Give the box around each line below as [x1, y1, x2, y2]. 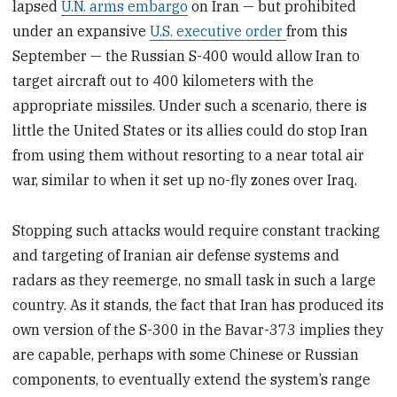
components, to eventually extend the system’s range [12, 370, 371, 389]
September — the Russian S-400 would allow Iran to [12, 47, 361, 66]
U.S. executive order [150, 22, 287, 41]
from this [286, 22, 348, 41]
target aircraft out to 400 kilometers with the [12, 72, 315, 90]
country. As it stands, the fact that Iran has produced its [12, 296, 385, 315]
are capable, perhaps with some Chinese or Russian [12, 346, 360, 364]
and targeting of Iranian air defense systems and [12, 246, 340, 265]
